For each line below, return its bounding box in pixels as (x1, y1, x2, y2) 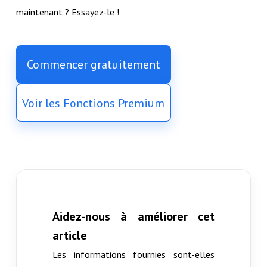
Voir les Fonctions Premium (22, 95, 165, 111)
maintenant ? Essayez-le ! (15, 5, 119, 18)
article (52, 227, 87, 243)
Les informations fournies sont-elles (52, 248, 215, 260)
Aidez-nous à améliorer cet (52, 208, 215, 224)
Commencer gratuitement (26, 56, 160, 72)
